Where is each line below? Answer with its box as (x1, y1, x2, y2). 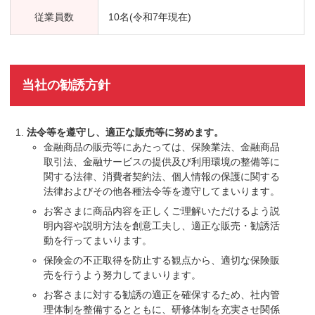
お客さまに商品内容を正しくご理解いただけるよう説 (44, 205, 281, 217)
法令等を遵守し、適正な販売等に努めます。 (27, 127, 224, 138)
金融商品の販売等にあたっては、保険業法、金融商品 (44, 141, 281, 153)
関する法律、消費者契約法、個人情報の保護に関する (44, 171, 281, 182)
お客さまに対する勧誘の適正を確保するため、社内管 (44, 289, 281, 300)
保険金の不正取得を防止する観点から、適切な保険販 (44, 255, 281, 266)
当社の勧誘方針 (21, 77, 110, 92)
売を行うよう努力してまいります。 (44, 269, 202, 281)
